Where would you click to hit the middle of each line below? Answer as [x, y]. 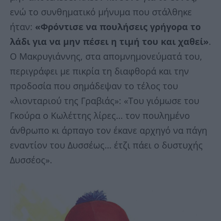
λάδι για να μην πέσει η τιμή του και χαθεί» [109, 42]
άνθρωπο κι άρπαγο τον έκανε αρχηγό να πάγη [109, 130]
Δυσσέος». [31, 160]
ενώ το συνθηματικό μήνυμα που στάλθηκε [101, 12]
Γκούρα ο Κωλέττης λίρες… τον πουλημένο [100, 116]
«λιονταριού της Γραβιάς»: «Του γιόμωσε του [105, 101]
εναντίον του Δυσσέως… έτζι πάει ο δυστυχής [106, 145]
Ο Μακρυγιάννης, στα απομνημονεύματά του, [106, 56]
